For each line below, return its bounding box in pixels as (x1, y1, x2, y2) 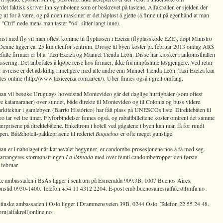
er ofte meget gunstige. (120, 129, 174, 137)
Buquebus (96, 129, 120, 137)
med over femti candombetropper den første (93, 153, 197, 161)
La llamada (66, 153, 93, 161)
